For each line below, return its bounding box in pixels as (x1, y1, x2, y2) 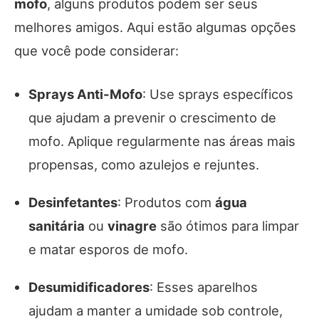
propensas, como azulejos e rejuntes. (28, 156, 259, 172)
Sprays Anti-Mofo (28, 85, 142, 102)
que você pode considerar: (14, 42, 179, 58)
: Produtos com (117, 194, 215, 210)
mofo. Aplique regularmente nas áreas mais (28, 132, 296, 149)
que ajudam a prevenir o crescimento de (28, 109, 276, 125)
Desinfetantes (28, 194, 117, 210)
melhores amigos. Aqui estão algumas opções (14, 19, 296, 35)
